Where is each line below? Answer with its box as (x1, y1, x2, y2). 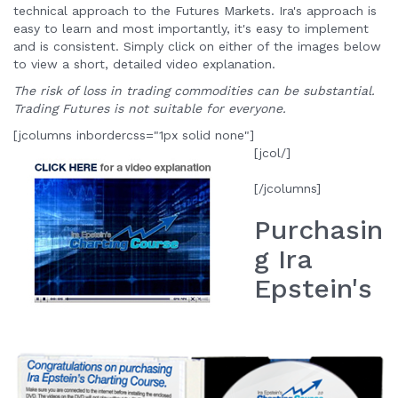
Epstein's (254, 273, 372, 304)
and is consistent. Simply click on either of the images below (13, 39, 381, 53)
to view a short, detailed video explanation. (13, 57, 275, 71)
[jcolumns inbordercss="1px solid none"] (13, 128, 254, 142)
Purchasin (254, 214, 383, 245)
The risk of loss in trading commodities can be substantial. (13, 84, 375, 98)
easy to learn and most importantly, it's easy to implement (13, 21, 369, 36)
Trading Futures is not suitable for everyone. (13, 101, 286, 115)
